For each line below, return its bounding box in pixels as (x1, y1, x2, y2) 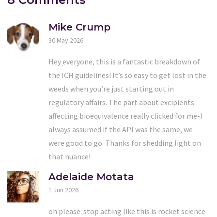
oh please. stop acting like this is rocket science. (48, 206, 207, 216)
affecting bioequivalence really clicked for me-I (48, 110, 202, 121)
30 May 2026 (48, 35, 83, 45)
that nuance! (48, 151, 91, 161)
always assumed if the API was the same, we (48, 124, 193, 134)
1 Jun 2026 (48, 185, 78, 194)
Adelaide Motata (48, 170, 134, 183)
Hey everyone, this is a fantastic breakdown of (48, 56, 200, 66)
